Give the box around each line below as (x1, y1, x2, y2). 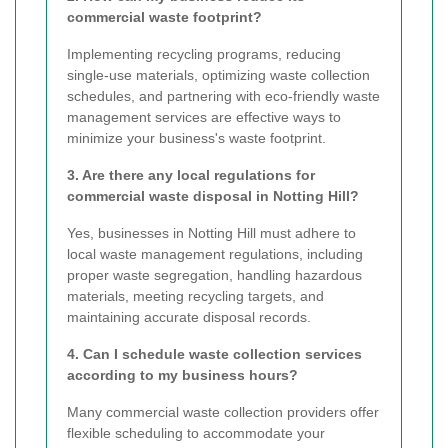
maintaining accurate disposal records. (67, 308, 311, 325)
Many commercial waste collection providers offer (67, 403, 379, 420)
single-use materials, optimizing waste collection (67, 66, 370, 83)
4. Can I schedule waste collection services (67, 345, 362, 362)
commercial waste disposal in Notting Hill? (67, 187, 359, 204)
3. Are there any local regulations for (67, 166, 315, 183)
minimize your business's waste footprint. (67, 129, 326, 146)
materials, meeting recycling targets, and (67, 287, 324, 304)
